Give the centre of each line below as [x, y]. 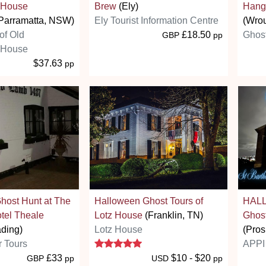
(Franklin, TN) [173, 215]
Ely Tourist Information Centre [156, 20]
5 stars [155, 243]
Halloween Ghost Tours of [149, 201]
